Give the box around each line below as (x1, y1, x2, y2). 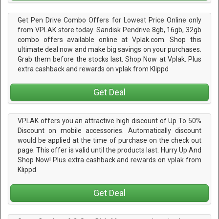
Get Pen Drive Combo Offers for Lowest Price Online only (18, 16, 201, 24)
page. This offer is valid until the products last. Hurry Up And (18, 146, 201, 154)
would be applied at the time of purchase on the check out (18, 136, 201, 145)
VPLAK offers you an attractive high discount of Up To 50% (18, 117, 201, 125)
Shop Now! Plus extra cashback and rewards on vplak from (18, 156, 201, 164)
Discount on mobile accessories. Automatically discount (18, 127, 201, 135)
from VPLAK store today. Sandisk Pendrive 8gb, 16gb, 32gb (18, 25, 201, 34)
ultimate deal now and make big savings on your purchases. (18, 45, 201, 53)
